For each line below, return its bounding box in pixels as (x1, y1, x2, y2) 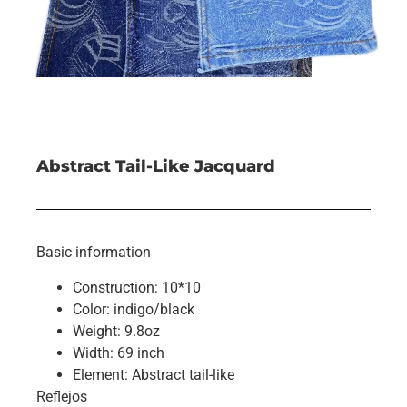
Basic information (36, 243, 151, 262)
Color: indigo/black (73, 300, 194, 318)
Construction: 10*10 (73, 278, 201, 296)
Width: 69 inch (73, 343, 164, 362)
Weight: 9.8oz (73, 322, 160, 340)
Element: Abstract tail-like (73, 365, 234, 383)
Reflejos (36, 387, 87, 405)
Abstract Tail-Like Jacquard (36, 156, 275, 177)
